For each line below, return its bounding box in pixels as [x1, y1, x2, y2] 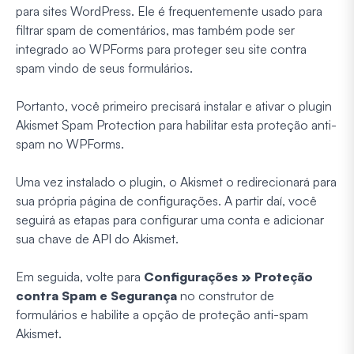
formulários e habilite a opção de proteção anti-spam [16, 306, 308, 322]
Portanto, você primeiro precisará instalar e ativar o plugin [16, 97, 332, 114]
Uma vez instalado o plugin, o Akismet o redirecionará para [16, 173, 337, 190]
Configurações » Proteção [144, 268, 313, 284]
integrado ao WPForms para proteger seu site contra [16, 40, 307, 57]
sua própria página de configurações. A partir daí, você [16, 192, 317, 209]
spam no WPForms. [16, 135, 124, 152]
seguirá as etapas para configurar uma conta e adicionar [16, 211, 324, 228]
